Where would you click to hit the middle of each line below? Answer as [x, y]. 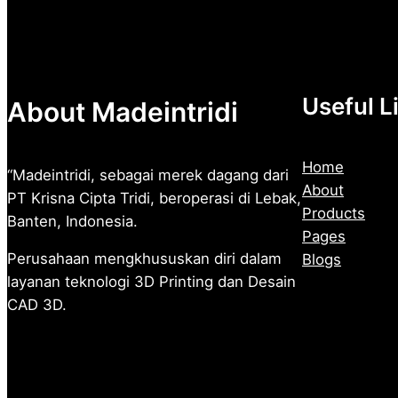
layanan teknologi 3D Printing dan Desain [151, 282]
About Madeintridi [123, 111]
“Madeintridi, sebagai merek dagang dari [148, 175]
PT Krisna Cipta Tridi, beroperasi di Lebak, [154, 198]
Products [334, 214]
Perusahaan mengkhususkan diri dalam [144, 259]
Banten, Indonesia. [72, 221]
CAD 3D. [37, 305]
